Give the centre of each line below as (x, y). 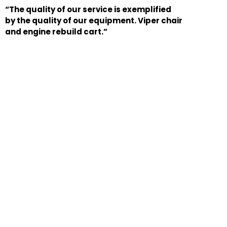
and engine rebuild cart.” (56, 31)
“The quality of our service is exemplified (88, 9)
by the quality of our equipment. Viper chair (94, 20)
